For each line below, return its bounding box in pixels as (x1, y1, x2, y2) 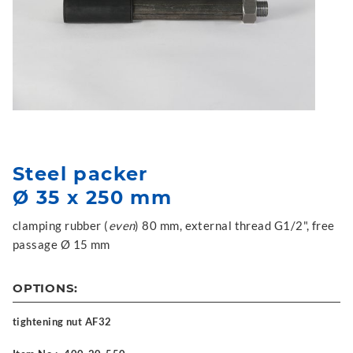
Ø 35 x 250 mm (13, 185, 173, 209)
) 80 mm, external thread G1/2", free (135, 217, 335, 232)
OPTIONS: (13, 280, 78, 295)
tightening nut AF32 (13, 314, 112, 328)
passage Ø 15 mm (13, 236, 110, 251)
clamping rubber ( (13, 217, 109, 232)
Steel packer (13, 162, 148, 185)
